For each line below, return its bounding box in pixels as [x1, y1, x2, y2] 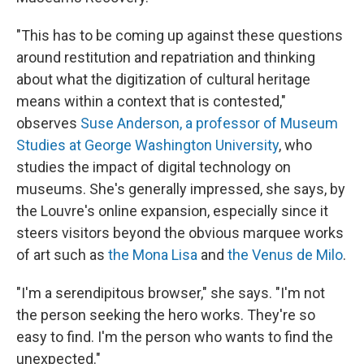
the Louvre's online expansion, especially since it [16, 202, 328, 220]
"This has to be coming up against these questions [16, 27, 343, 45]
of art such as [16, 246, 108, 264]
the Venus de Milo [227, 246, 343, 264]
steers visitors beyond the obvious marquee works [16, 224, 344, 242]
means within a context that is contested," [16, 93, 286, 110]
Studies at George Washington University [16, 136, 279, 154]
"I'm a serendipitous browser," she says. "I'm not [16, 284, 325, 302]
